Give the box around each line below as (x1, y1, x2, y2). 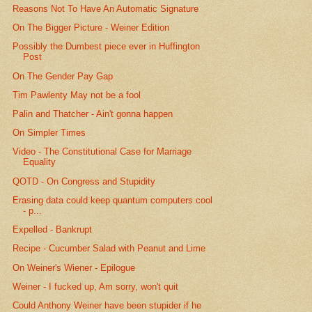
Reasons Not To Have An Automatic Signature (13, 3, 199, 14)
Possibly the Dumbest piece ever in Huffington (13, 41, 201, 52)
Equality (23, 157, 56, 168)
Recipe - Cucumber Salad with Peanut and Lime (13, 243, 206, 254)
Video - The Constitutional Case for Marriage (13, 146, 192, 157)
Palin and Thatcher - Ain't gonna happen (13, 108, 173, 119)
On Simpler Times (13, 127, 86, 139)
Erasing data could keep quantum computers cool (13, 194, 213, 205)
